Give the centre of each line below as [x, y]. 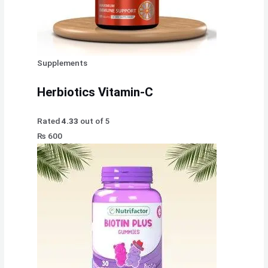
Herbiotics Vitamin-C [95, 92]
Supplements [63, 63]
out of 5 [95, 121]
